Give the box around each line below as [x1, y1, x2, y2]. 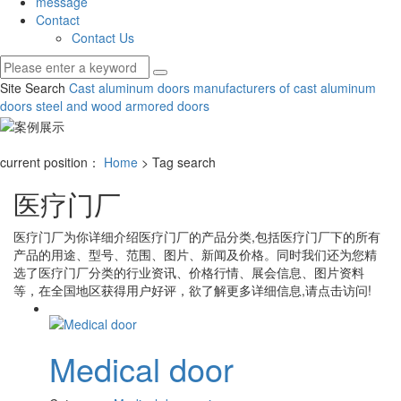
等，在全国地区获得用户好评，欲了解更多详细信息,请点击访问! [13, 280, 371, 299]
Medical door [49, 345, 234, 391]
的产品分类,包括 [189, 226, 280, 245]
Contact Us [72, 29, 134, 47]
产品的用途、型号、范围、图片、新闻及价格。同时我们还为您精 [13, 244, 377, 263]
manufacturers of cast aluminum [190, 79, 376, 98]
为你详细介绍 [64, 226, 139, 245]
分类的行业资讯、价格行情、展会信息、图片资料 [89, 262, 364, 281]
